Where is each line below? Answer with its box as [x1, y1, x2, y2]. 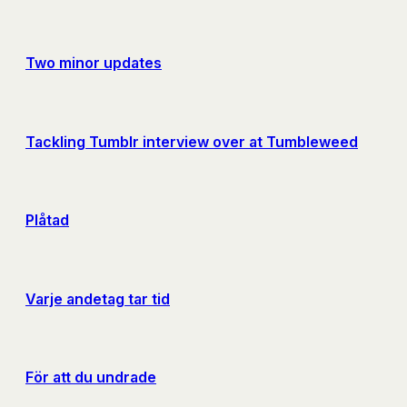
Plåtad [25, 211, 69, 230]
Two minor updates [25, 54, 162, 73]
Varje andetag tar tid [25, 289, 170, 308]
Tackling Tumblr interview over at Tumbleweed [25, 132, 358, 151]
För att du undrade [25, 368, 156, 387]
